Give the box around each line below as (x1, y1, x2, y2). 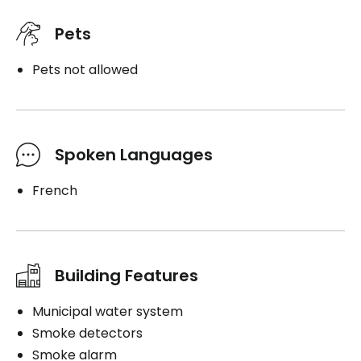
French (32, 181, 77, 201)
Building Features (55, 264, 198, 288)
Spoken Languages (55, 143, 213, 167)
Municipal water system (32, 302, 183, 322)
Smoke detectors (32, 324, 143, 343)
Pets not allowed (32, 60, 138, 80)
